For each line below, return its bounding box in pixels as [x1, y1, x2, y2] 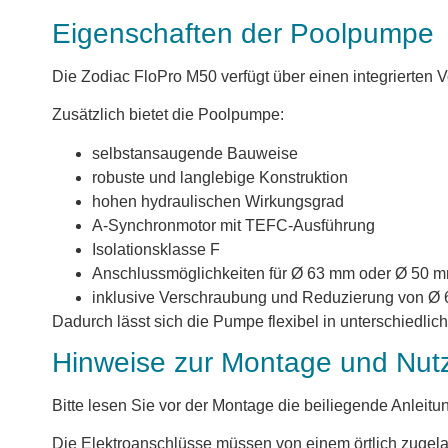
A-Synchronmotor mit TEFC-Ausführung [92, 216, 375, 234]
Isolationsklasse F [92, 240, 220, 258]
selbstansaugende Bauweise [92, 144, 298, 162]
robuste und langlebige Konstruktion [92, 168, 348, 186]
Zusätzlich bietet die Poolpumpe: [52, 106, 284, 124]
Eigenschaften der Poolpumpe [52, 17, 434, 49]
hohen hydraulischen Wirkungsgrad [92, 192, 344, 210]
